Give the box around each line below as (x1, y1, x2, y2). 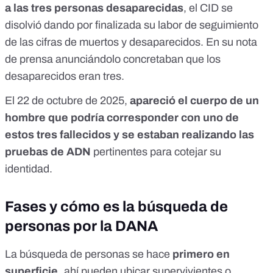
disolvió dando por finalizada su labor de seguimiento (5, 19, 258, 32)
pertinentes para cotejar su (91, 146, 221, 158)
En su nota (206, 36, 257, 49)
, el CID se (183, 2, 233, 15)
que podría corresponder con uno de (46, 112, 239, 124)
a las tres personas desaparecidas (5, 2, 183, 15)
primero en (170, 248, 230, 261)
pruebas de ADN (5, 146, 91, 158)
